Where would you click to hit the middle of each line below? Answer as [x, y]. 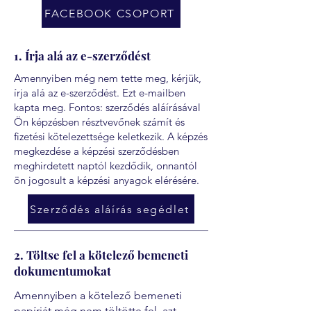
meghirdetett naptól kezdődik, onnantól [106, 166]
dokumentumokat [62, 271]
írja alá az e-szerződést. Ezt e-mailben [100, 93]
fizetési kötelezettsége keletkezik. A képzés [111, 136]
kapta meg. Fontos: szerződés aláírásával [107, 107]
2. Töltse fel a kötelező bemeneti [101, 255]
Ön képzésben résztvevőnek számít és [99, 122]
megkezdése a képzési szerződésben [96, 151]
